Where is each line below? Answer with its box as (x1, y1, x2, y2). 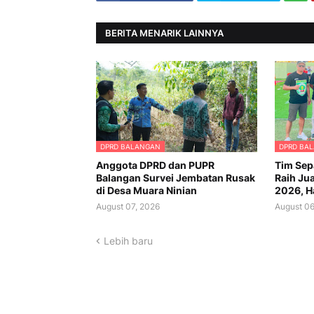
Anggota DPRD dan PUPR (96, 159, 214, 172)
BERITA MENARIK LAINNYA (105, 27, 224, 39)
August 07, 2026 (96, 201, 160, 212)
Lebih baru (104, 235, 153, 247)
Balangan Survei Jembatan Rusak (96, 172, 255, 184)
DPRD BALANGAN (100, 142, 161, 151)
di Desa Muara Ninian (96, 184, 197, 197)
